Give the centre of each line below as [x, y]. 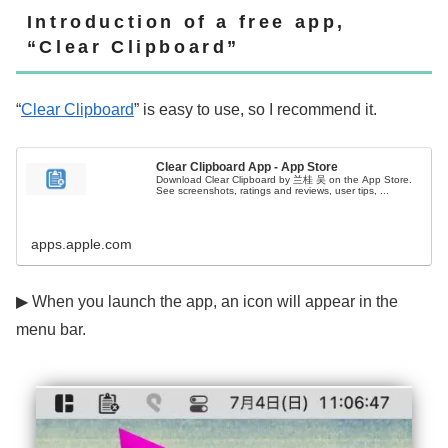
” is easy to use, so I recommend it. [255, 110]
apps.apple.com [82, 244]
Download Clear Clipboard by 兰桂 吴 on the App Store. [284, 180]
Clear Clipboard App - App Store [247, 167]
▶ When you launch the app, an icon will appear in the [207, 302]
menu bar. [51, 330]
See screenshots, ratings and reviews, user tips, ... [273, 191]
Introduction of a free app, [186, 21]
